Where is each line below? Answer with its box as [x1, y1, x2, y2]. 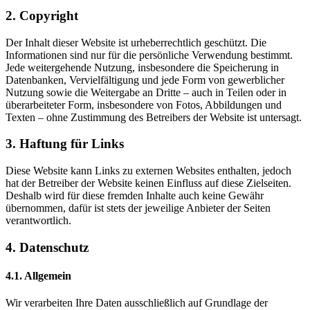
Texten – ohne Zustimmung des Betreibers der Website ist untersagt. [6, 111, 302, 123]
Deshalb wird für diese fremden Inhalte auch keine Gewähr [6, 190, 264, 202]
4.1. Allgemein [6, 270, 71, 282]
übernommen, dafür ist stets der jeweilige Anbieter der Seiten [6, 202, 271, 215]
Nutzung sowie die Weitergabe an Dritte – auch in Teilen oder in [6, 86, 286, 98]
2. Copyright [6, 8, 78, 23]
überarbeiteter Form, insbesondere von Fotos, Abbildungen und [6, 98, 282, 111]
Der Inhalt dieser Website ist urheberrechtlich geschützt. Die [6, 36, 266, 48]
